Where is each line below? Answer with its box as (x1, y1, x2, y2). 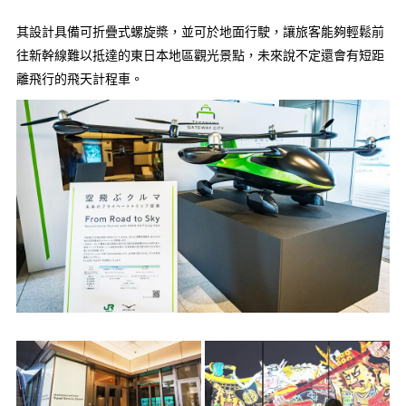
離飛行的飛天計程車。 (16, 69, 143, 88)
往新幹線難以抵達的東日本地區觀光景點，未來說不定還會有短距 (16, 45, 384, 64)
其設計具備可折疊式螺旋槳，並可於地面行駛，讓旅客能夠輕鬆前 (16, 22, 384, 41)
